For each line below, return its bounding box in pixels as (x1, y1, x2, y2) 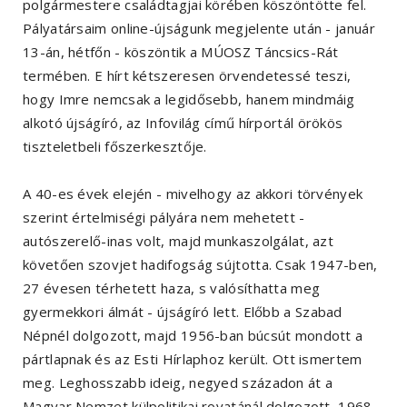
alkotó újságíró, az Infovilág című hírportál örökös (23, 113, 343, 132)
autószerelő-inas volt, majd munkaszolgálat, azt (23, 231, 334, 250)
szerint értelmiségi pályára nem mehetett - (23, 207, 305, 226)
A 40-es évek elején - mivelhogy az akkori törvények (23, 184, 363, 203)
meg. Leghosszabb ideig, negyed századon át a (23, 372, 333, 392)
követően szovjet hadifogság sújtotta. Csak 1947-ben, (23, 254, 378, 273)
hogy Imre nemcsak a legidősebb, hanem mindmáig (23, 89, 355, 108)
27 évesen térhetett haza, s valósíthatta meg (23, 278, 321, 297)
